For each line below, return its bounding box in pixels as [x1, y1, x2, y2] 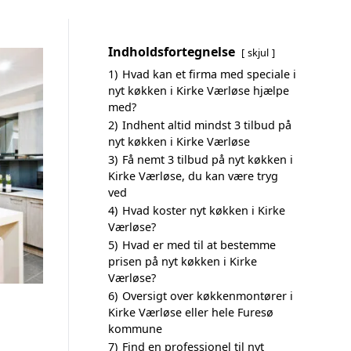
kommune [108, 321, 162, 336]
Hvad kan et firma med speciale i [122, 67, 296, 81]
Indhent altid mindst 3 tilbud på [122, 118, 291, 132]
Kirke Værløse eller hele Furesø [108, 305, 273, 320]
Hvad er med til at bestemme [122, 237, 276, 252]
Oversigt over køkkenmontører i [122, 288, 293, 303]
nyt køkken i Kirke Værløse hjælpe [108, 83, 289, 98]
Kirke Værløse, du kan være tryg [108, 168, 278, 183]
